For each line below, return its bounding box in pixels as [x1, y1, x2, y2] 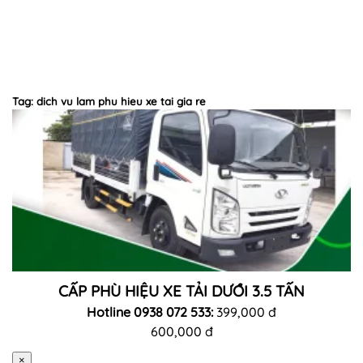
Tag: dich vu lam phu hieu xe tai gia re [12, 95, 206, 108]
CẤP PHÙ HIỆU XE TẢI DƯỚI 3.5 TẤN [58, 281, 305, 301]
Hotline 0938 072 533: [87, 304, 216, 320]
